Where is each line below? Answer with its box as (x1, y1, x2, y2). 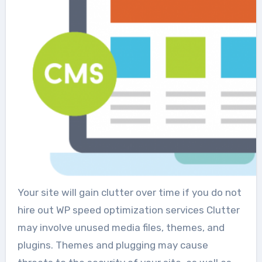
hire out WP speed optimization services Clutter (17, 204, 240, 216)
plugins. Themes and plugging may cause (17, 239, 208, 251)
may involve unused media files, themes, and (17, 221, 225, 233)
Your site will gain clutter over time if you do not (17, 186, 242, 198)
